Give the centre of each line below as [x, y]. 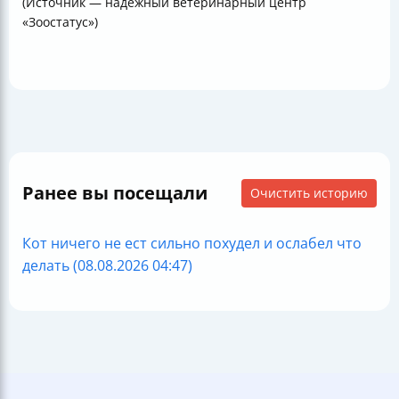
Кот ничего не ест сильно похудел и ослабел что [192, 243]
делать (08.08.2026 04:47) [107, 265]
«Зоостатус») [60, 22]
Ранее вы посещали [115, 193]
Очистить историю [309, 193]
